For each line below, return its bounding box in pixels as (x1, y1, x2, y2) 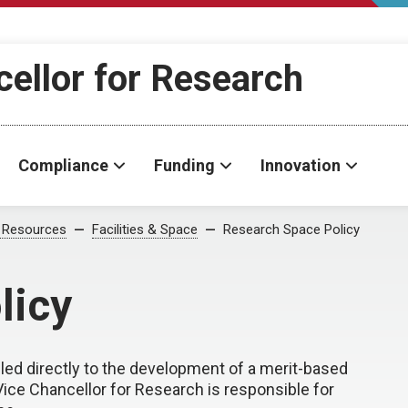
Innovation (260, 156, 341, 175)
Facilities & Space (92, 221, 198, 238)
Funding (154, 156, 215, 175)
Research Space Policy (223, 221, 360, 238)
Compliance (18, 156, 108, 175)
